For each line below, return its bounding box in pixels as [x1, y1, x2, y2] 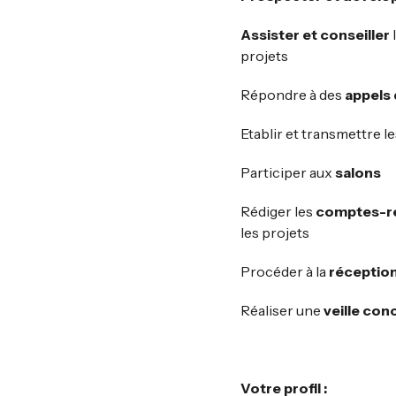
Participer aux [240, 164, 335, 181]
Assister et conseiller [240, 26, 390, 43]
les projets [240, 224, 309, 241]
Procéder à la [240, 263, 329, 280]
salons [335, 164, 381, 181]
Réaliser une [240, 301, 324, 319]
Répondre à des [240, 86, 345, 103]
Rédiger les [240, 202, 316, 220]
